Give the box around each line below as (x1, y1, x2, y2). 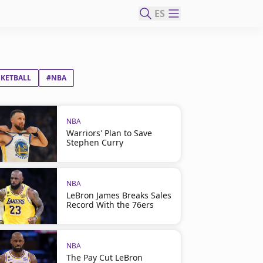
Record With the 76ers (66, 199, 154, 210)
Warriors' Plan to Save (66, 127, 152, 139)
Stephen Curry (66, 137, 123, 148)
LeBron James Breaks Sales (66, 190, 171, 201)
